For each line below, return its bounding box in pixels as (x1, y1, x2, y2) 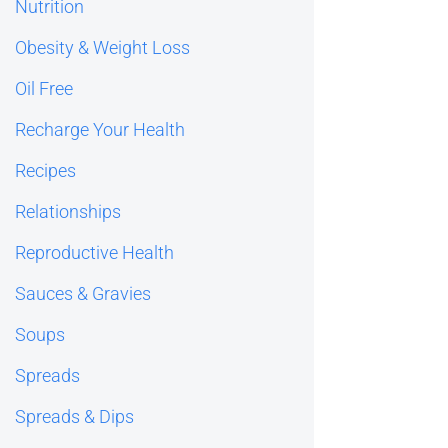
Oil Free (14, 77, 73, 99)
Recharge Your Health (14, 118, 185, 140)
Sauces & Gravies (14, 282, 151, 304)
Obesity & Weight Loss (14, 36, 190, 58)
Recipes (14, 159, 76, 181)
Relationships (14, 200, 121, 222)
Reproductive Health (14, 241, 174, 263)
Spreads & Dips (14, 405, 134, 427)
